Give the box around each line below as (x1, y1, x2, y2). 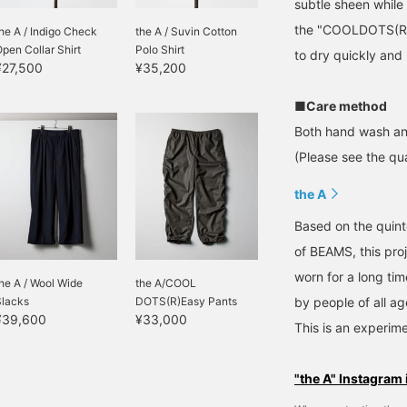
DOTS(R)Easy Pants (135, 294, 237, 308)
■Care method (294, 98, 387, 114)
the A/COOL (135, 276, 196, 290)
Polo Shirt (135, 43, 184, 56)
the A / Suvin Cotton (135, 25, 237, 38)
